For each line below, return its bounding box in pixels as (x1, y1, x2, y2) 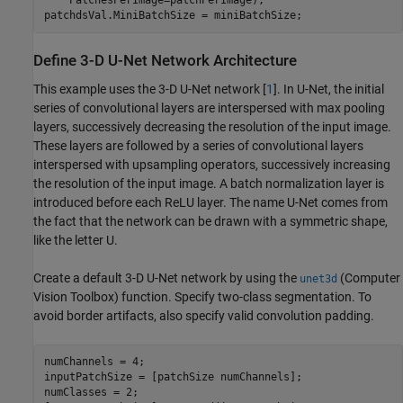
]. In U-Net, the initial (273, 81, 384, 96)
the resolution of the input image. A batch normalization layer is (33, 175, 384, 191)
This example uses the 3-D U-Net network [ (33, 81, 266, 96)
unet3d (300, 272, 337, 285)
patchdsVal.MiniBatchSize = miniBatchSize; (43, 8, 302, 22)
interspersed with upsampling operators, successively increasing (33, 157, 390, 172)
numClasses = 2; (43, 386, 139, 399)
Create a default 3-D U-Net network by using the (33, 270, 300, 285)
